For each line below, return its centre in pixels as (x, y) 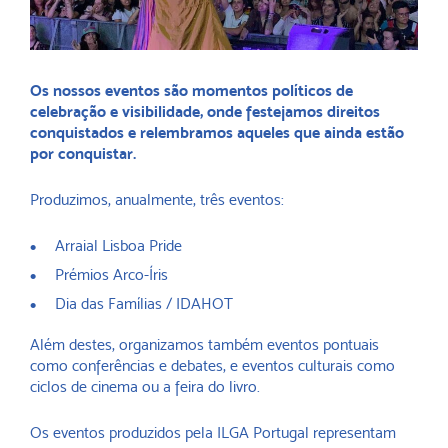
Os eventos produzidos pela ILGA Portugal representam (213, 433)
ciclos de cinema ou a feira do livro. (145, 387)
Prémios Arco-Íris (111, 275)
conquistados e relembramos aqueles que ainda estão (217, 133)
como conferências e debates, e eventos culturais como (212, 366)
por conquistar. (83, 154)
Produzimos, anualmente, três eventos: (157, 200)
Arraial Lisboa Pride (118, 246)
